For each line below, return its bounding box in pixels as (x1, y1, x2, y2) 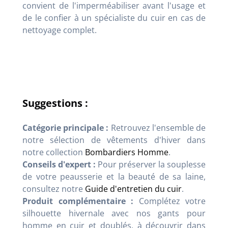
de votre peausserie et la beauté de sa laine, (22, 170, 206, 182)
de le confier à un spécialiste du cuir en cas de (22, 12, 206, 23)
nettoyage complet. (22, 24, 97, 36)
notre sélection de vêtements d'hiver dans (22, 134, 206, 146)
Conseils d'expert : (22, 158, 96, 170)
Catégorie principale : (22, 122, 109, 133)
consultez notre (22, 183, 85, 194)
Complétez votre (133, 195, 206, 207)
